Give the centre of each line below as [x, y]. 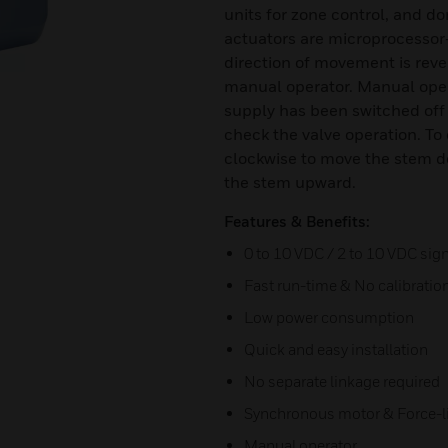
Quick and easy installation [336, 349]
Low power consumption [329, 317]
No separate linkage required [342, 381]
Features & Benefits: [297, 221]
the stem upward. [290, 182]
